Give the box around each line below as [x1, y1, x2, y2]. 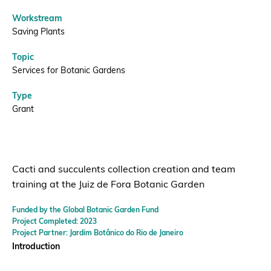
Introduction [12, 243, 62, 252]
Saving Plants [12, 28, 65, 37]
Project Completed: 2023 [12, 218, 97, 226]
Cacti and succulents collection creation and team [12, 165, 235, 175]
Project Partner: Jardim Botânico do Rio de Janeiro [12, 230, 183, 237]
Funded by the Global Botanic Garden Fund [12, 207, 158, 214]
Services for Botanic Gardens [12, 67, 125, 76]
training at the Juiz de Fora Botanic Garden [12, 180, 204, 190]
